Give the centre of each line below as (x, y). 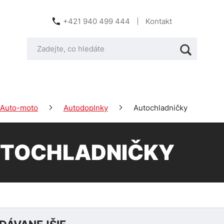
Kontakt (159, 21)
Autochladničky (160, 107)
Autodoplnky (86, 107)
